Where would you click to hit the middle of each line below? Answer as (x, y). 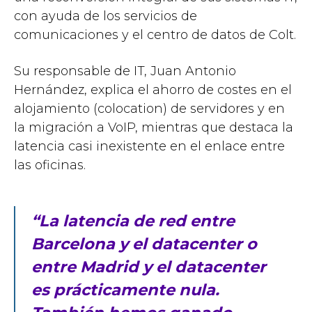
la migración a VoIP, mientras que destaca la (154, 127)
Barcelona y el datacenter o (144, 244)
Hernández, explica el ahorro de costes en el (153, 89)
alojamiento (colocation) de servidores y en (149, 108)
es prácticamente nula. (125, 290)
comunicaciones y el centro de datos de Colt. (155, 34)
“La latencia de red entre (133, 221)
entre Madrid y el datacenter (148, 267)
